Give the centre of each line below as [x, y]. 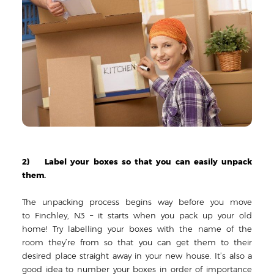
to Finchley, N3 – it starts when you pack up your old [137, 216]
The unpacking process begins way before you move [137, 202]
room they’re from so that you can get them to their [137, 243]
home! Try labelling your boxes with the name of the [137, 229]
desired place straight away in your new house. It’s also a [137, 256]
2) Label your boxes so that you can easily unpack [137, 162]
